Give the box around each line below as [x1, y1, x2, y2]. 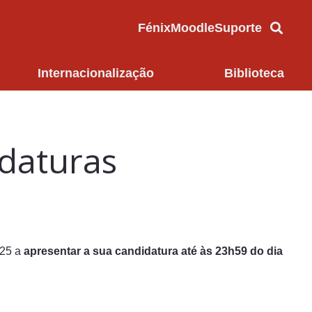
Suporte [214, 20, 263, 35]
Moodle [171, 20, 215, 35]
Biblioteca [224, 65, 284, 80]
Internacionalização [37, 65, 154, 80]
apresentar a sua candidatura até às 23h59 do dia [24, 245, 283, 257]
